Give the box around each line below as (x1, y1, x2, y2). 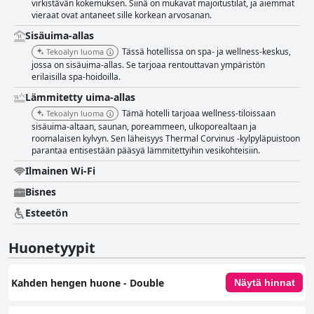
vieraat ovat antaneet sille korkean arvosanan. (32, 9, 212, 22)
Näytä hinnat (233, 277, 295, 289)
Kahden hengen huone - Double (11, 275, 164, 289)
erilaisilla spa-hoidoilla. (32, 71, 121, 83)
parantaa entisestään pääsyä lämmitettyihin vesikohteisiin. (32, 144, 260, 157)
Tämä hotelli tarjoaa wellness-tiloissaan (122, 107, 275, 120)
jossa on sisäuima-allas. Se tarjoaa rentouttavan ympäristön (32, 59, 265, 71)
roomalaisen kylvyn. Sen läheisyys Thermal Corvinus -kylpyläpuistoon (32, 132, 300, 145)
